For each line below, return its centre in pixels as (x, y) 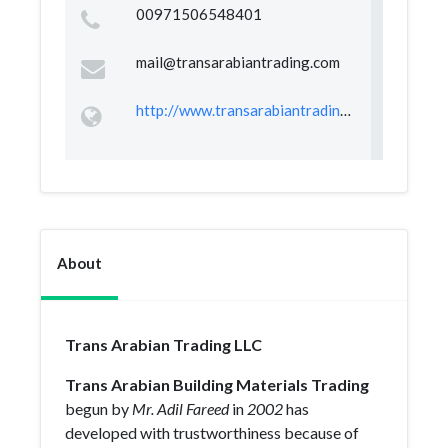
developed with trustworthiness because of (212, 432)
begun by (98, 408)
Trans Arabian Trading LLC (163, 344)
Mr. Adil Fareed (180, 408)
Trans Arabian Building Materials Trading (217, 384)
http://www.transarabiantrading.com (345, 110)
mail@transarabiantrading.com (237, 62)
